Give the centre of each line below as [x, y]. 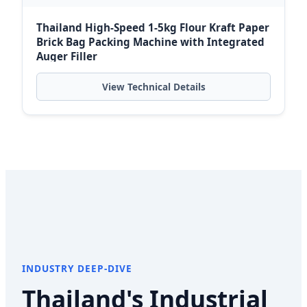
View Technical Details [153, 87]
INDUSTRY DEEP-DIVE [77, 269]
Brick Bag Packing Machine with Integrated [150, 42]
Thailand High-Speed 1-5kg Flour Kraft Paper [153, 28]
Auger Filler [67, 57]
